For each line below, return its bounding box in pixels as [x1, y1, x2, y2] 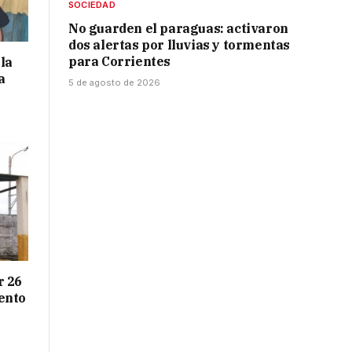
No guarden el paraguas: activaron [68, 20, 288, 37]
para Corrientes [68, 53, 170, 70]
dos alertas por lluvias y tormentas [68, 37, 291, 53]
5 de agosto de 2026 [68, 77, 160, 89]
